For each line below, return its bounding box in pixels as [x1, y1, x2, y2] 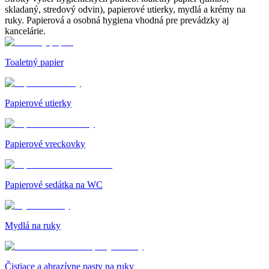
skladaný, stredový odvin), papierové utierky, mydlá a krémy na [5, 4, 246, 14]
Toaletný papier [5, 56, 64, 67]
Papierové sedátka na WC [5, 179, 103, 190]
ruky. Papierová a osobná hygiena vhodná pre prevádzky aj [5, 14, 229, 25]
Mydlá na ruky [5, 220, 61, 231]
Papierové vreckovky [5, 138, 85, 149]
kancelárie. [5, 25, 46, 36]
